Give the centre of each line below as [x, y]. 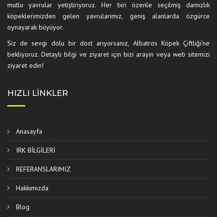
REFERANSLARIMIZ [43, 169]
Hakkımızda [32, 188]
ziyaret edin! [25, 65]
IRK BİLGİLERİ [36, 150]
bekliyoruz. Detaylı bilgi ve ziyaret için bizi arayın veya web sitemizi [108, 54]
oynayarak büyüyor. [35, 27]
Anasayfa [29, 131]
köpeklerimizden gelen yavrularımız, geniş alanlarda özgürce [108, 16]
